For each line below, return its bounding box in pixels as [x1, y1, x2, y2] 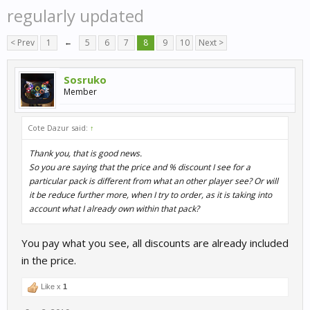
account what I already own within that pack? [29, 203, 199, 215]
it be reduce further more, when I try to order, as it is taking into [29, 189, 272, 201]
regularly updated [7, 4, 144, 27]
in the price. [21, 253, 76, 267]
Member [64, 86, 97, 98]
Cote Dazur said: [28, 122, 90, 133]
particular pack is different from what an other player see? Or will [29, 175, 278, 187]
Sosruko [64, 73, 107, 86]
